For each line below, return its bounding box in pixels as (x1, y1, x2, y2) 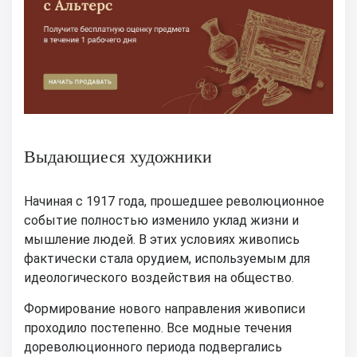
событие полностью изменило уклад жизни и (24, 212, 299, 228)
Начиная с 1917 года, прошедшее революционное (24, 193, 324, 209)
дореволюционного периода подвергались (24, 339, 282, 355)
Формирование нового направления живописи (24, 300, 305, 316)
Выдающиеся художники (24, 146, 212, 167)
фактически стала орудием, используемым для (24, 250, 310, 266)
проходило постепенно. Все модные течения (24, 320, 292, 335)
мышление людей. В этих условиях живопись (24, 231, 300, 247)
